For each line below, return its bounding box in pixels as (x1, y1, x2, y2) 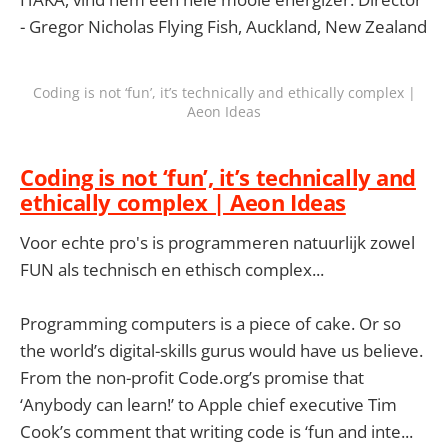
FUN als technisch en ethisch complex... (20, 257, 324, 281)
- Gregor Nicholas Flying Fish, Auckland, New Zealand (20, 15, 427, 39)
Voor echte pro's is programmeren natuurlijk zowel (20, 230, 415, 254)
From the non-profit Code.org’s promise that (20, 366, 364, 390)
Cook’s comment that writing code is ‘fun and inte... (20, 420, 413, 444)
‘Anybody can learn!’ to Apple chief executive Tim (20, 393, 397, 417)
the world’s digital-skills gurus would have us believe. (20, 339, 423, 363)
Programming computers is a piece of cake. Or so (20, 312, 401, 336)
